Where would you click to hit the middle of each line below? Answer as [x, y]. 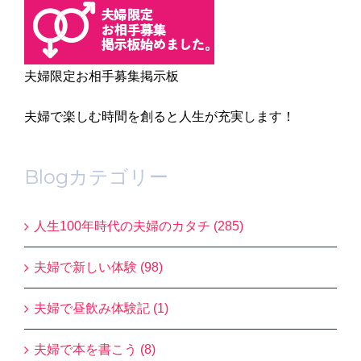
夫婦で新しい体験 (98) [98, 268]
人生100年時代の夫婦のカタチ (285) [139, 226]
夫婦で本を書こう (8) [95, 350]
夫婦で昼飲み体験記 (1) [101, 309]
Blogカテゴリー [96, 176]
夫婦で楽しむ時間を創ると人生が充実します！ [160, 116]
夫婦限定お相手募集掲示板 [102, 76]
